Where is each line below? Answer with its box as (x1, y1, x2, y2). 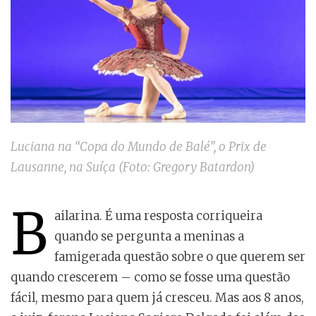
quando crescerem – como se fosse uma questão (11, 269, 290, 286)
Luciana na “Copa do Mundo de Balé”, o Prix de (11, 139, 267, 155)
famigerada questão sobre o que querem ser (54, 249, 305, 265)
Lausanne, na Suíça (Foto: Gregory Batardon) (11, 159, 255, 176)
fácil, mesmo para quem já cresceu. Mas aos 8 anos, (11, 290, 304, 306)
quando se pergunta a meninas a (54, 229, 244, 245)
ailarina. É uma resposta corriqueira (54, 208, 262, 224)
